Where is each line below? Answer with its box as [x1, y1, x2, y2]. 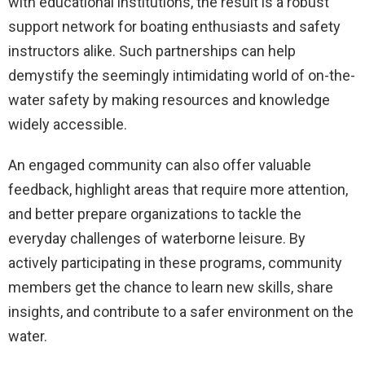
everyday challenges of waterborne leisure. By [8, 229, 306, 247]
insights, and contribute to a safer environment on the [8, 302, 354, 320]
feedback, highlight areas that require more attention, [8, 180, 348, 198]
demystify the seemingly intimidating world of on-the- [8, 66, 355, 84]
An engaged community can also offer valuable [8, 156, 311, 174]
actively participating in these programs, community [8, 253, 342, 271]
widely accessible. [8, 115, 127, 133]
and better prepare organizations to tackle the [8, 204, 301, 222]
